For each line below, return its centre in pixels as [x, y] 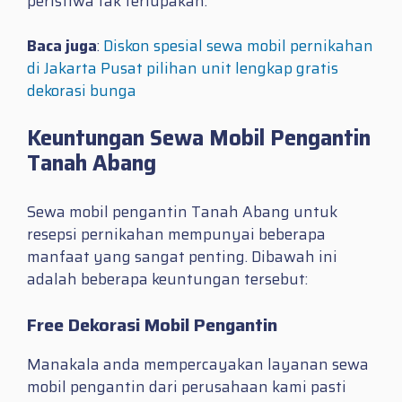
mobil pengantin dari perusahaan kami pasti [187, 386]
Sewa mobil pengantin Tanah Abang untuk [182, 212]
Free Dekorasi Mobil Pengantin [152, 324]
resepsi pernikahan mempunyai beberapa [176, 235]
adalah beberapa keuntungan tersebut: [167, 280]
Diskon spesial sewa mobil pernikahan [238, 46]
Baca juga [62, 46]
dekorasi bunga [82, 91]
